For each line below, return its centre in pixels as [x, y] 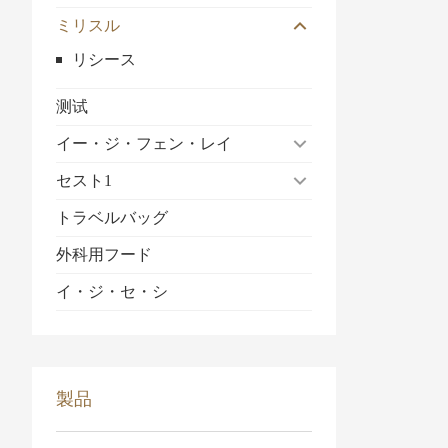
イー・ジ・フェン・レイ [144, 143]
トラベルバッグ [112, 217]
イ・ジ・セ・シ [112, 291]
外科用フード [104, 254]
